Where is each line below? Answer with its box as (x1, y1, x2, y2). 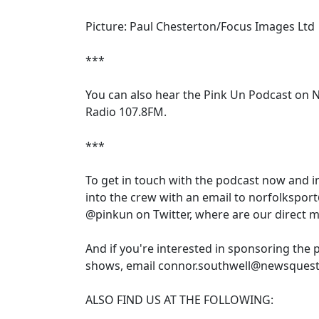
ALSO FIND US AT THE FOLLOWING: (85, 291, 273, 308)
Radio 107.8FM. (85, 103, 167, 120)
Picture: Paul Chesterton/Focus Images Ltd (85, 18, 315, 34)
